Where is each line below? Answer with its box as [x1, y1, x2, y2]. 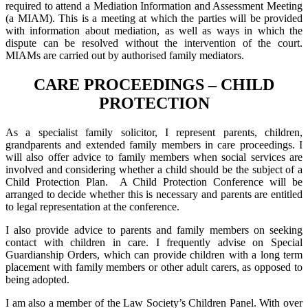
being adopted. [5, 273, 69, 285]
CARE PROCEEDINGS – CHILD [34, 76, 274, 94]
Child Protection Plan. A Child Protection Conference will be [5, 175, 302, 188]
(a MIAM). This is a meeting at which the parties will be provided [5, 12, 302, 25]
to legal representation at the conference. [5, 200, 179, 212]
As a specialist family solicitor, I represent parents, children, [5, 126, 302, 138]
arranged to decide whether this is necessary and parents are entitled [5, 188, 302, 200]
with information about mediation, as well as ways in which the [5, 25, 302, 37]
